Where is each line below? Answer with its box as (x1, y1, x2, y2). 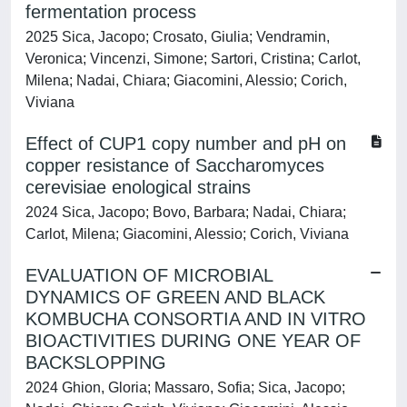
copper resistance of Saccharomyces (25, 155, 324, 175)
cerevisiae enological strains (25, 177, 251, 197)
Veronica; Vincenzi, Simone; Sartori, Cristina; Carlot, (25, 51, 361, 66)
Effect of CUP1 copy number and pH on (25, 134, 346, 154)
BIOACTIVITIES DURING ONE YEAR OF (25, 331, 361, 351)
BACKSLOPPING (25, 352, 166, 372)
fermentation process (25, 2, 196, 22)
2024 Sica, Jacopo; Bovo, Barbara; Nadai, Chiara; (25, 204, 346, 220)
